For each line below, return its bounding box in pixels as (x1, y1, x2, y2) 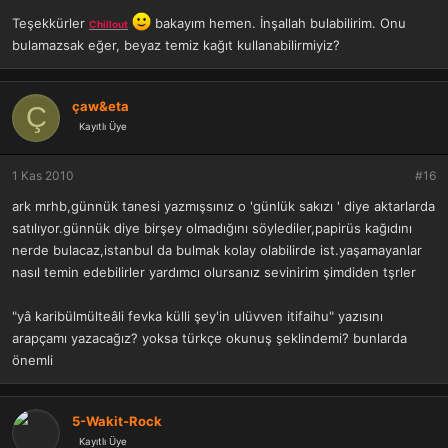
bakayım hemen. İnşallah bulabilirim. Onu (151, 14, 407, 31)
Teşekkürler (12, 14, 89, 31)
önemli (12, 351, 53, 368)
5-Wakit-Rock (72, 413, 162, 430)
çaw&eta (72, 98, 129, 115)
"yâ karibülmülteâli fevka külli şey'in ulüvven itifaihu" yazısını (12, 307, 383, 324)
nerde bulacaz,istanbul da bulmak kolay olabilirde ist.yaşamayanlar (12, 241, 422, 258)
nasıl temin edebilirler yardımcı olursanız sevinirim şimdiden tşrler (12, 263, 416, 280)
